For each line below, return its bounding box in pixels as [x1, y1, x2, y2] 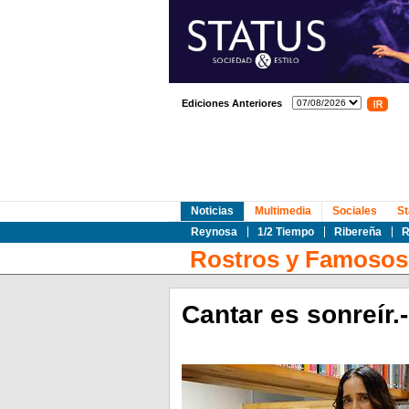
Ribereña [333, 225, 382, 238]
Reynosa [190, 225, 237, 238]
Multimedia [254, 204, 311, 217]
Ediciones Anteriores [181, 98, 282, 109]
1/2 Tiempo [257, 225, 314, 238]
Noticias [190, 204, 234, 217]
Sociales [331, 204, 377, 217]
